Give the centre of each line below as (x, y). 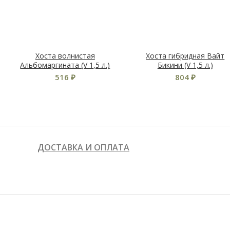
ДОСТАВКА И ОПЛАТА (83, 147)
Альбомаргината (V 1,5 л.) (65, 65)
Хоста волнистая (65, 56)
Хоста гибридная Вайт (185, 56)
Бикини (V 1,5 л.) (185, 65)
